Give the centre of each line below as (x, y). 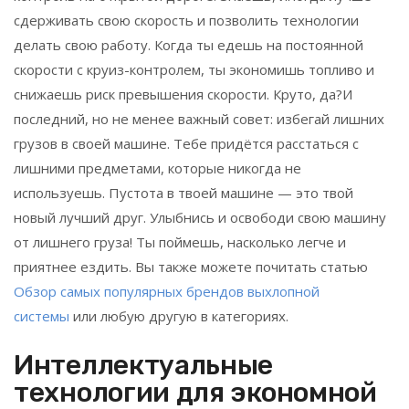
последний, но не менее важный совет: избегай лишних (199, 119)
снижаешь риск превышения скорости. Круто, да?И (183, 94)
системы (42, 316)
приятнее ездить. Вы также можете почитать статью (191, 267)
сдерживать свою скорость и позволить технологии (186, 20)
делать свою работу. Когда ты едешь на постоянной (189, 45)
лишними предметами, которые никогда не (157, 168)
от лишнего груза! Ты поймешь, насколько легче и (180, 242)
